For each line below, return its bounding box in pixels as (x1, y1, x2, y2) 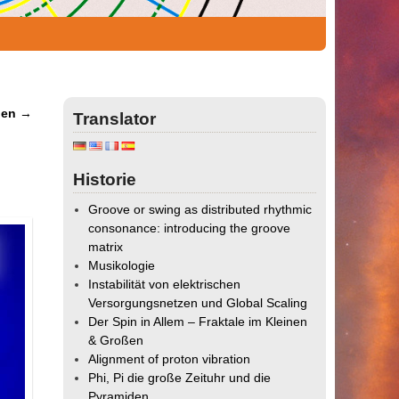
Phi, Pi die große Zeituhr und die (88, 370, 272, 386)
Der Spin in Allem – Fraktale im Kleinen (88, 314, 308, 330)
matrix (88, 240, 124, 255)
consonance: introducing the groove (88, 221, 291, 236)
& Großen (88, 333, 144, 348)
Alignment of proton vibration (88, 352, 251, 367)
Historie (73, 170, 136, 190)
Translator (73, 110, 156, 129)
